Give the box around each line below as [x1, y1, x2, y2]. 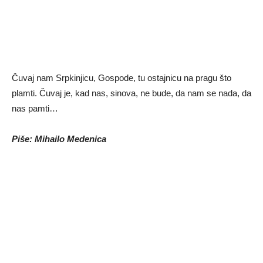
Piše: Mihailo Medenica [12, 134, 106, 144]
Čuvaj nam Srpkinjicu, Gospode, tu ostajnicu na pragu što [12, 73, 231, 83]
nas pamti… [12, 103, 58, 114]
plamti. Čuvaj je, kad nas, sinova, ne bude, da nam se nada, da [12, 88, 251, 99]
